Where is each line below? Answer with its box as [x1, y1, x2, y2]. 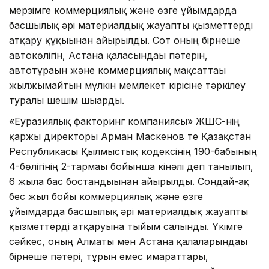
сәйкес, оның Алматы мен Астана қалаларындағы [9, 235, 247, 247]
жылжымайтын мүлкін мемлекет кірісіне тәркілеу [9, 79, 246, 91]
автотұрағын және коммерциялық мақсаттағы [9, 64, 226, 76]
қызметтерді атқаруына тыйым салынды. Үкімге [9, 220, 243, 232]
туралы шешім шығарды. [9, 94, 124, 106]
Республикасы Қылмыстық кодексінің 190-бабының [9, 145, 257, 157]
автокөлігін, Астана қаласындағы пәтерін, [9, 49, 208, 61]
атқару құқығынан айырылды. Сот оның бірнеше [9, 34, 240, 46]
